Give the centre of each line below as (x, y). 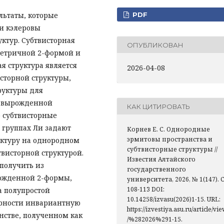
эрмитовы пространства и (170, 139)
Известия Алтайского (161, 159)
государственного (156, 169)
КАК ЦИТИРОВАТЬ (158, 106)
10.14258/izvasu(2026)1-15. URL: (174, 199)
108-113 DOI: (146, 189)
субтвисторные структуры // (172, 149)
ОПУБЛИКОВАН (155, 45)
